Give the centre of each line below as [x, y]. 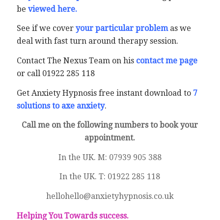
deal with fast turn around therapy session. [97, 41]
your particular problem [122, 28]
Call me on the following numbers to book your [110, 125]
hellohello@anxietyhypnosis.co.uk [110, 196]
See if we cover [46, 28]
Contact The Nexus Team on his [76, 61]
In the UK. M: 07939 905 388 [110, 157]
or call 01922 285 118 [55, 73]
